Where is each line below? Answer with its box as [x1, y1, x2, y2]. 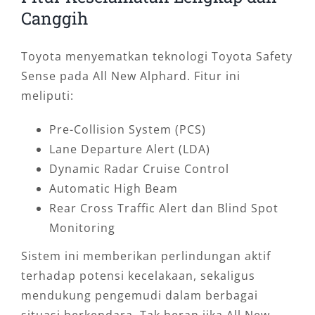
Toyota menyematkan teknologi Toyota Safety [20, 49, 292, 65]
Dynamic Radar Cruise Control [49, 161, 229, 177]
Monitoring [49, 220, 115, 236]
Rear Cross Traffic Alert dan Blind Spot [49, 200, 278, 217]
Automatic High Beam [49, 181, 178, 197]
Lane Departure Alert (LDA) [49, 141, 210, 157]
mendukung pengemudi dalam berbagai [20, 288, 258, 304]
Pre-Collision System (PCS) [49, 122, 206, 138]
